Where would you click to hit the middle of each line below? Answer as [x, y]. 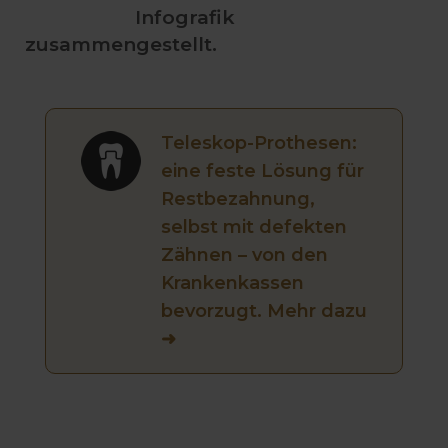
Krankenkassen [232, 283]
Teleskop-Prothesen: [259, 143]
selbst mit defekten [254, 227]
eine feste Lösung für [262, 171]
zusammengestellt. [121, 44]
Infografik [185, 17]
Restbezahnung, [238, 199]
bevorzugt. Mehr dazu [264, 311]
